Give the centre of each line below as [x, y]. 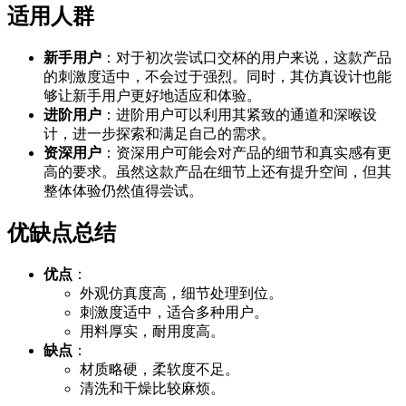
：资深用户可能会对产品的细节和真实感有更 [246, 152]
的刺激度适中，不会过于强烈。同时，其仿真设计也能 [217, 76]
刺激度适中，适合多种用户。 [174, 313]
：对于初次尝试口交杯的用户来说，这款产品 [246, 57]
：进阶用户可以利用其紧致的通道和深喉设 [239, 114]
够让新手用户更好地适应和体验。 [152, 95]
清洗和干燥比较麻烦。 [152, 389]
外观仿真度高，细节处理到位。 [181, 294]
